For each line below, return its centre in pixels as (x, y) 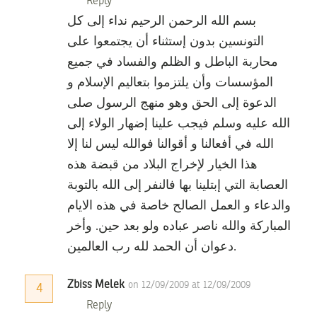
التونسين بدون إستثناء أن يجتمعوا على (166, 42)
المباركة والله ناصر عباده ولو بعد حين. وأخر (179, 227)
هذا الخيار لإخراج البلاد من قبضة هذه (162, 165)
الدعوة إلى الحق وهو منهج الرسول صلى (172, 104)
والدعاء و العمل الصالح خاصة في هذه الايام (179, 206)
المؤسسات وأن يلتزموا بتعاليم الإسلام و (170, 83)
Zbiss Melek (96, 286)
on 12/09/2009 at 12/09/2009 (189, 286)
